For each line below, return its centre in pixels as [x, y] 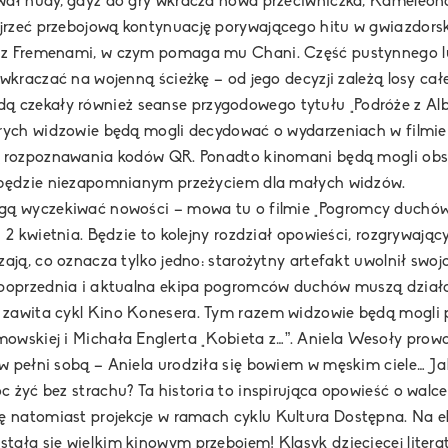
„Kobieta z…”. [247, 340]
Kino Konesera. [143, 314]
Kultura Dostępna [340, 418]
